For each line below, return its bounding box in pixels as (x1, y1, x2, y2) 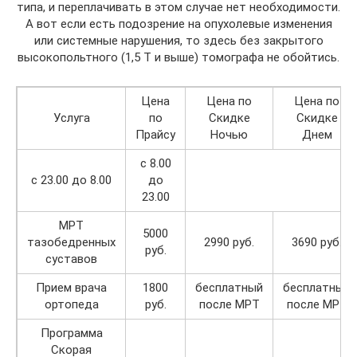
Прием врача (36, 280, 107, 295)
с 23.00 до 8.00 (31, 172, 112, 187)
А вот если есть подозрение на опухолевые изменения (25, 16, 332, 31)
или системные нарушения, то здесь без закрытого (33, 33, 324, 48)
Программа (40, 325, 103, 340)
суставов (45, 251, 97, 266)
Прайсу (135, 127, 175, 142)
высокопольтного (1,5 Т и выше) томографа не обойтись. (18, 49, 339, 65)
